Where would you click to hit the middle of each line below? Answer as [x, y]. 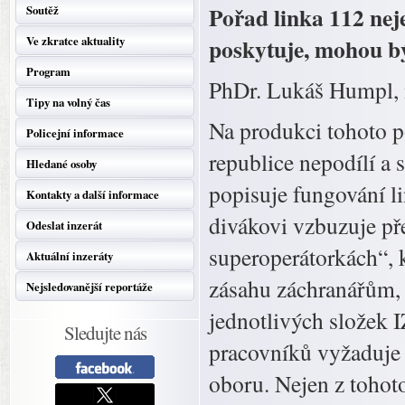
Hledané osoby [61, 164]
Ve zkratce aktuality [75, 41]
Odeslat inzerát [64, 225]
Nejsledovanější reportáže [89, 287]
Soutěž [42, 10]
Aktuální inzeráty [70, 256]
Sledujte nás [105, 333]
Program [48, 71]
